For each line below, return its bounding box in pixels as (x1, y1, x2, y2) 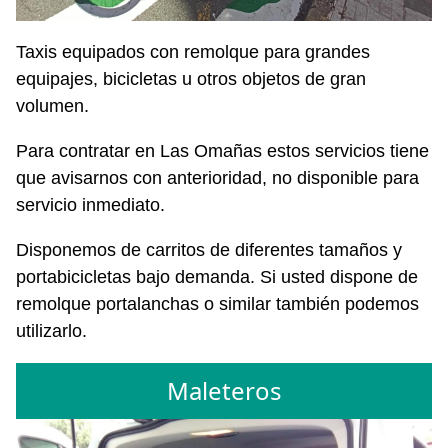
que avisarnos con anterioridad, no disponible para (16, 167, 419, 188)
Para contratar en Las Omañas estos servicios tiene (16, 140, 429, 161)
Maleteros (166, 374, 282, 408)
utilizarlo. (16, 320, 87, 341)
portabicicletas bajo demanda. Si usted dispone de (16, 266, 418, 287)
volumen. (16, 95, 89, 116)
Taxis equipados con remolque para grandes (16, 41, 370, 62)
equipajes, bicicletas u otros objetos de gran (16, 68, 366, 89)
